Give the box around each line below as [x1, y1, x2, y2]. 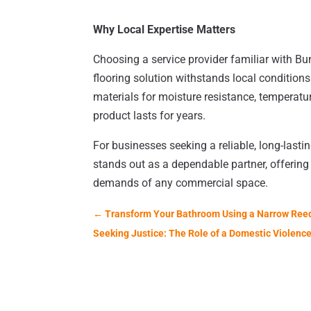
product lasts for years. [93, 109, 206, 123]
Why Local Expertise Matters [93, 23, 236, 37]
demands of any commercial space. [93, 176, 269, 190]
